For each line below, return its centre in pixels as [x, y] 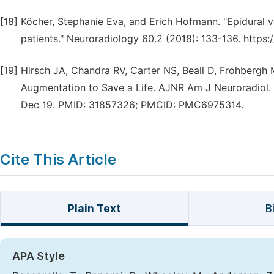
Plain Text [94, 209]
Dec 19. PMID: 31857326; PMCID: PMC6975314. [132, 105]
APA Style [39, 256]
